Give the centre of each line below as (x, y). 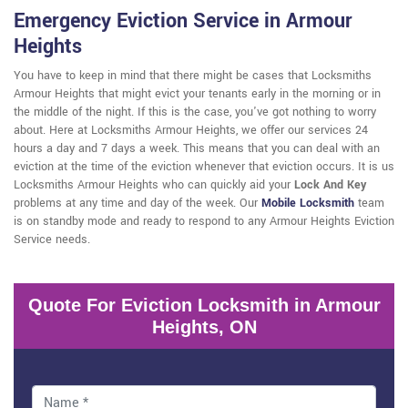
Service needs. (52, 240)
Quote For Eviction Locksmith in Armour (204, 306)
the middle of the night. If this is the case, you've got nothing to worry (195, 112)
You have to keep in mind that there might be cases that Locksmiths (193, 76)
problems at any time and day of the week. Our (138, 204)
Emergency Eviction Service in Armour (183, 21)
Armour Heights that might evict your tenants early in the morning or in (197, 94)
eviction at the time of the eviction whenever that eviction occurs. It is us (204, 167)
